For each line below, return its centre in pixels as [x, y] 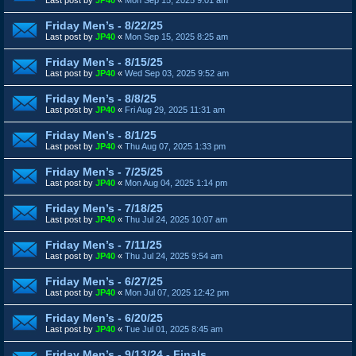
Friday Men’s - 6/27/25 [104, 281]
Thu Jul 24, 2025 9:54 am [174, 255]
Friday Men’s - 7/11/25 [104, 244]
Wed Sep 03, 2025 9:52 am [177, 73]
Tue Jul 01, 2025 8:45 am [174, 329]
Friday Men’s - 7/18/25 [104, 208]
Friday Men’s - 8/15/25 [104, 62]
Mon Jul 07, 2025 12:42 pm [177, 292]
